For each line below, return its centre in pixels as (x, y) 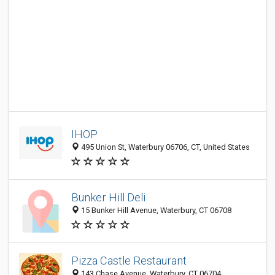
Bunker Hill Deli (108, 198)
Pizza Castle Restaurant (129, 261)
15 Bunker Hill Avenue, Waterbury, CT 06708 (155, 211)
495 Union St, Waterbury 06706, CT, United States (165, 147)
